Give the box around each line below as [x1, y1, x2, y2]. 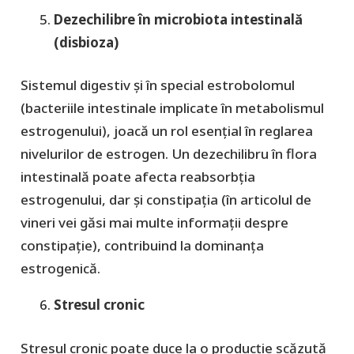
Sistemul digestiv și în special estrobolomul [20, 76, 295, 95]
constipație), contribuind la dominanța [20, 236, 264, 255]
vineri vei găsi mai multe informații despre [20, 213, 288, 232]
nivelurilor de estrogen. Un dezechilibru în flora [20, 145, 317, 164]
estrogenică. [20, 259, 100, 278]
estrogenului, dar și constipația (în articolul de [20, 190, 311, 209]
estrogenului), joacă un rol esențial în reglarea [20, 122, 313, 141]
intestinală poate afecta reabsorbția [20, 168, 255, 186]
